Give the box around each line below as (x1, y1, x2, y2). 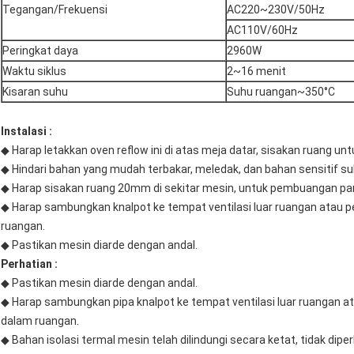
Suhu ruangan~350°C (227, 85, 335, 99)
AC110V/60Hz (227, 24, 298, 37)
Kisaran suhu (2, 85, 68, 99)
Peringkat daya (2, 44, 78, 58)
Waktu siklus (2, 65, 66, 78)
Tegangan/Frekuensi (2, 3, 107, 17)
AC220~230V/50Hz (227, 3, 325, 17)
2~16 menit (227, 65, 286, 78)
